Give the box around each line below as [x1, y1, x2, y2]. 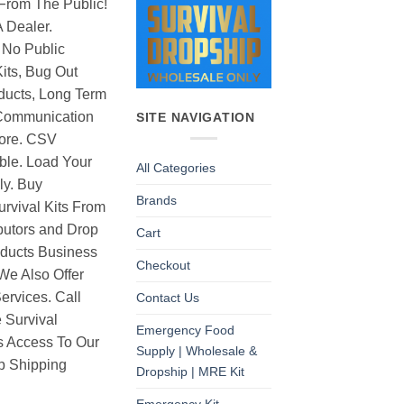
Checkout [136, 258, 190, 273]
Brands [136, 193, 177, 208]
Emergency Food [136, 323, 234, 338]
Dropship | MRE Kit [136, 364, 244, 380]
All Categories [136, 161, 216, 176]
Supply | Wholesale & [136, 344, 257, 359]
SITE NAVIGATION [136, 110, 255, 125]
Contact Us [136, 290, 199, 306]
